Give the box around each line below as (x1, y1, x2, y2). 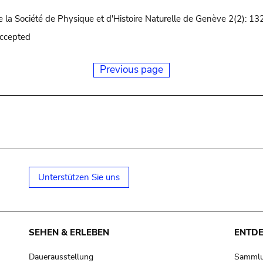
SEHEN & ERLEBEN (28, 227, 109, 238)
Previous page (100, 63, 163, 76)
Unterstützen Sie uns (38, 171, 120, 183)
